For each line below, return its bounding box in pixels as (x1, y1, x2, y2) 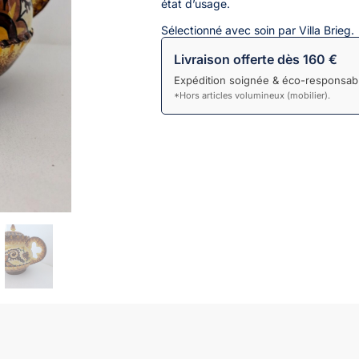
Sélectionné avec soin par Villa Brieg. (161, 22, 355, 37)
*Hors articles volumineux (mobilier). (174, 89, 331, 101)
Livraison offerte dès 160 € (174, 50, 338, 67)
